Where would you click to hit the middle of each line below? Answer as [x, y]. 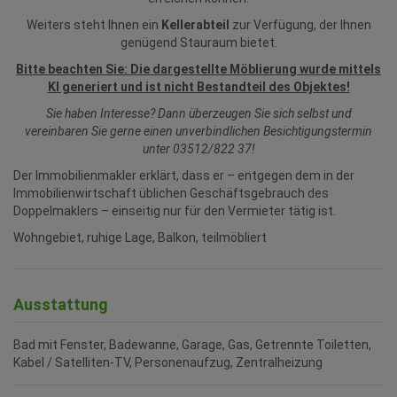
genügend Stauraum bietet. [198, 43]
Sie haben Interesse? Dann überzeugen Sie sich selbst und [198, 114]
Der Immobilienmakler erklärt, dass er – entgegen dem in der [184, 176]
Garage [202, 345]
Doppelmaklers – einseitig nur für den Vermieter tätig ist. [175, 211]
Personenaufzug [183, 363]
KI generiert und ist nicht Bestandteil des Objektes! [198, 87]
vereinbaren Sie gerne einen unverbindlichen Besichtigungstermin [198, 132]
